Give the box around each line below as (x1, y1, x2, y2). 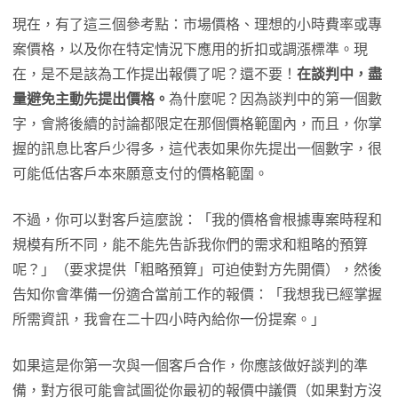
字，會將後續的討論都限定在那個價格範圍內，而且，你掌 (12, 116, 382, 132)
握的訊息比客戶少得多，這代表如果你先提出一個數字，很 (12, 141, 382, 157)
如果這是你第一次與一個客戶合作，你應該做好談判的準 (12, 358, 368, 374)
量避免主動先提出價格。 (12, 92, 169, 107)
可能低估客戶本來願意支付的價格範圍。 (12, 166, 268, 182)
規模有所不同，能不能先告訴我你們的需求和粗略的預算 (12, 237, 368, 253)
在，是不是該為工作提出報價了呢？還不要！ (12, 67, 297, 83)
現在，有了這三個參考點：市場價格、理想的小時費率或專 (12, 17, 382, 33)
